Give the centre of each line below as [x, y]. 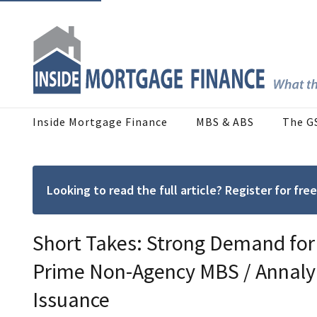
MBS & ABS [225, 122]
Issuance [71, 300]
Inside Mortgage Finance [100, 122]
